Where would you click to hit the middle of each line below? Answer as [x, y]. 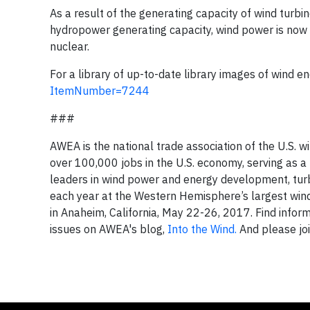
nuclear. [71, 46]
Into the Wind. [202, 229]
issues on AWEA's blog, [109, 229]
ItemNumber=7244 [100, 91]
